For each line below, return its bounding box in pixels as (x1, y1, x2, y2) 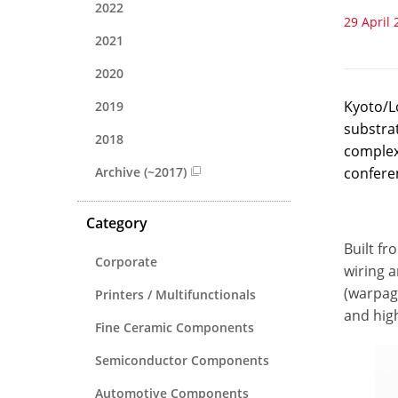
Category (86, 212, 147, 233)
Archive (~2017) (95, 163, 187, 180)
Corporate (95, 252, 157, 270)
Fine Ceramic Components (95, 318, 254, 336)
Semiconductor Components (95, 351, 269, 369)
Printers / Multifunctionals (95, 285, 256, 303)
